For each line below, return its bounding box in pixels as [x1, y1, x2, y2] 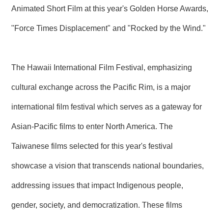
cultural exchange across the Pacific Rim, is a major [11, 83, 191, 92]
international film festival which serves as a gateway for [11, 103, 202, 111]
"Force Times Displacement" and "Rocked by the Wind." [11, 24, 208, 33]
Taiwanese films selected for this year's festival [11, 142, 173, 151]
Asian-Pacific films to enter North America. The [11, 122, 173, 131]
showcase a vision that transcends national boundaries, [11, 162, 204, 170]
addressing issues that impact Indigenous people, [11, 181, 183, 190]
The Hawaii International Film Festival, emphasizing [11, 63, 192, 72]
